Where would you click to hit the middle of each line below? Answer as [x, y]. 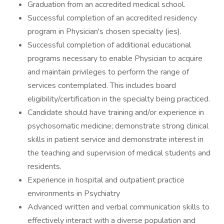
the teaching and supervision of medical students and [119, 153]
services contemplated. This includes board [102, 85]
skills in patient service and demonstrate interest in [115, 139]
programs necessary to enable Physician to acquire [115, 58]
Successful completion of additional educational [109, 45]
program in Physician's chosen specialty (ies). [104, 31]
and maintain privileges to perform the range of [108, 72]
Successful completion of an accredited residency [112, 18]
